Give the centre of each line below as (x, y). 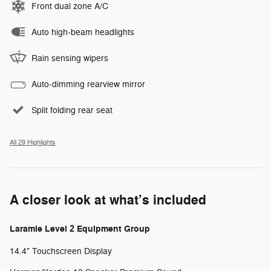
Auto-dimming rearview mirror (88, 84)
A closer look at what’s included (108, 200)
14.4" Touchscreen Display (61, 251)
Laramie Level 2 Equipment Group (80, 229)
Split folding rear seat (72, 110)
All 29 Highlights (33, 142)
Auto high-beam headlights (83, 32)
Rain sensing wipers (70, 58)
